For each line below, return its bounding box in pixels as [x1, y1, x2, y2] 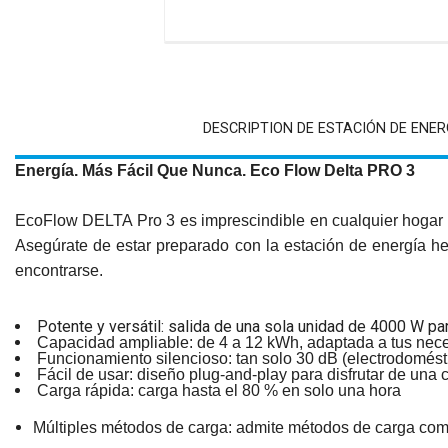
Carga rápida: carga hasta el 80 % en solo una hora [37, 381, 401, 399]
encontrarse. [15, 261, 103, 279]
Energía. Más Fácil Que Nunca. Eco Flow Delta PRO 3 [15, 161, 415, 179]
